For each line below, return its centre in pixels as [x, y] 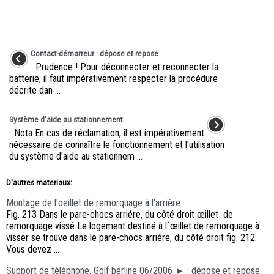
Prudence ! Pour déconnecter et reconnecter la [124, 67]
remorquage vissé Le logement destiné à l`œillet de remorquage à [133, 226]
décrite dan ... [35, 91]
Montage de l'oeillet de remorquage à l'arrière [93, 203]
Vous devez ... [33, 250]
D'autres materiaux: [39, 183]
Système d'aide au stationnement [66, 120]
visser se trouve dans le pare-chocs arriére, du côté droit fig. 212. [131, 238]
